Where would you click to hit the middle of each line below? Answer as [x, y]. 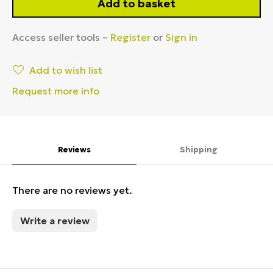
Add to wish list [66, 70]
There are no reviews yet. [72, 190]
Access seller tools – [61, 37]
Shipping [199, 149]
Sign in [181, 37]
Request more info [56, 90]
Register [130, 37]
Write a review [55, 220]
